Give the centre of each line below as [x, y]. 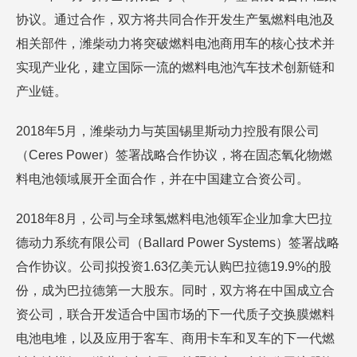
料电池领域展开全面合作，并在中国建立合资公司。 [163, 179]
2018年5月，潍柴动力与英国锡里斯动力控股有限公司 [168, 131]
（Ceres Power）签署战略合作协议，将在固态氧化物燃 [174, 155]
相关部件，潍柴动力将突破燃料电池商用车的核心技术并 [175, 43]
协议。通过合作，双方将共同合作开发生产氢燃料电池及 [175, 20]
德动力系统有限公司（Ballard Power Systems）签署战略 [178, 243]
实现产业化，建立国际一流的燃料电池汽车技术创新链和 [175, 67]
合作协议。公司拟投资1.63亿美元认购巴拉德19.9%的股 [174, 267]
